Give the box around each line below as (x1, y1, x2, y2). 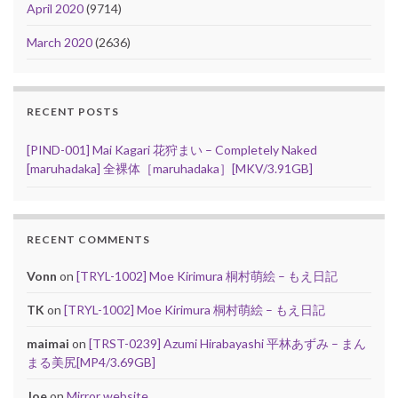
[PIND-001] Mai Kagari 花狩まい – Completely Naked (27, 142, 317, 158)
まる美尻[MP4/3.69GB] (27, 354, 155, 370)
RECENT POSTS (27, 105, 119, 119)
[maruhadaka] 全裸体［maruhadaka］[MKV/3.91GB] (27, 161, 313, 177)
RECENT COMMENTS (27, 233, 150, 247)
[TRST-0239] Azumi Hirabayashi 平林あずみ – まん (89, 336, 366, 352)
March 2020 (27, 35, 92, 51)
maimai (27, 336, 69, 352)
